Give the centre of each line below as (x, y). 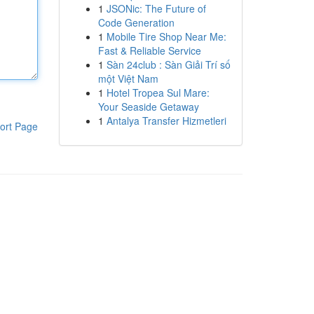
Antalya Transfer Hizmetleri (166, 121)
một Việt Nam (128, 78)
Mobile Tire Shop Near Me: (166, 36)
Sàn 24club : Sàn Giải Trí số (168, 64)
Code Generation (136, 22)
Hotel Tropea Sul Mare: (158, 93)
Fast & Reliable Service (149, 50)
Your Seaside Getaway (148, 107)
